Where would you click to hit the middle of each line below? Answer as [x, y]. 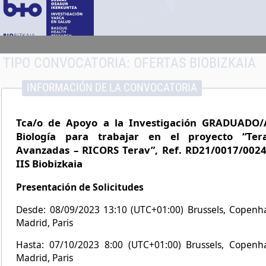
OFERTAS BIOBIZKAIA [195, 63]
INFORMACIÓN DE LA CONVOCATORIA [112, 87]
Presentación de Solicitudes [80, 187]
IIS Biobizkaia [50, 164]
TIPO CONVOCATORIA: [69, 63]
